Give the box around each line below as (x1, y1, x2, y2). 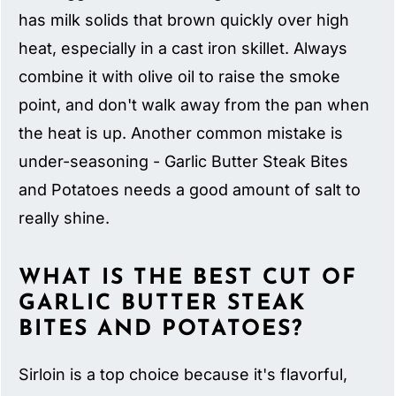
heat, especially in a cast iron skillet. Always (19, 39, 348, 58)
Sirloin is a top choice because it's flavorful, (19, 365, 348, 385)
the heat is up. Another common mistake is (19, 124, 344, 143)
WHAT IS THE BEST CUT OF (19, 267, 358, 290)
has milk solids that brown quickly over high (19, 11, 350, 30)
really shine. (19, 209, 110, 228)
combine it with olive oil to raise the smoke (19, 67, 341, 87)
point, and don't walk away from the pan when (19, 95, 370, 115)
